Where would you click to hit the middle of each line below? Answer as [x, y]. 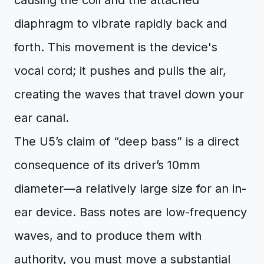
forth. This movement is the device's [116, 47]
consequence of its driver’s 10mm [107, 165]
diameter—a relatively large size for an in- [130, 189]
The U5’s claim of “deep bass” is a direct [127, 141]
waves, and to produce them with [108, 236]
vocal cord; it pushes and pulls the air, [120, 71]
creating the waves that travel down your [129, 94]
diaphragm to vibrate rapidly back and [121, 24]
